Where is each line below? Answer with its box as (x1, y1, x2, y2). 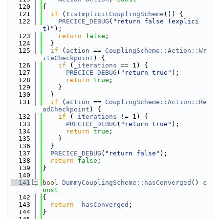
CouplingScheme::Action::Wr (105, 47, 207, 54)
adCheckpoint (43, 106, 89, 113)
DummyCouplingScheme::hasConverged (62, 179, 191, 186)
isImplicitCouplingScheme (70, 10, 164, 18)
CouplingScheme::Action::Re (105, 98, 207, 106)
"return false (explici (113, 18, 199, 25)
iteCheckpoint (43, 54, 93, 62)
